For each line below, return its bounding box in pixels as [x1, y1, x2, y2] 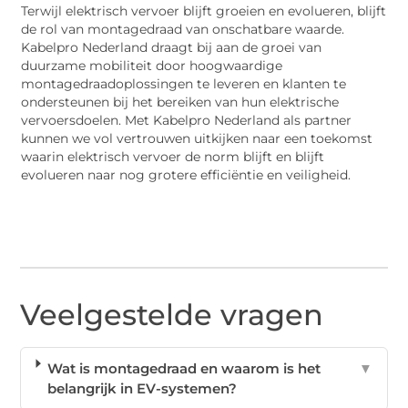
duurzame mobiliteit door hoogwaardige [21, 58, 283, 74]
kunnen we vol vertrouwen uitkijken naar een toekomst [21, 131, 373, 147]
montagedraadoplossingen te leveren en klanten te [21, 76, 347, 92]
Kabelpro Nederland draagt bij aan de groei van [21, 40, 322, 56]
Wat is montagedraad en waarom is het [46, 360, 321, 378]
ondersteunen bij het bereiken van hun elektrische [21, 95, 340, 110]
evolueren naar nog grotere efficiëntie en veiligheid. [21, 168, 352, 183]
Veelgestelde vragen [20, 297, 324, 333]
